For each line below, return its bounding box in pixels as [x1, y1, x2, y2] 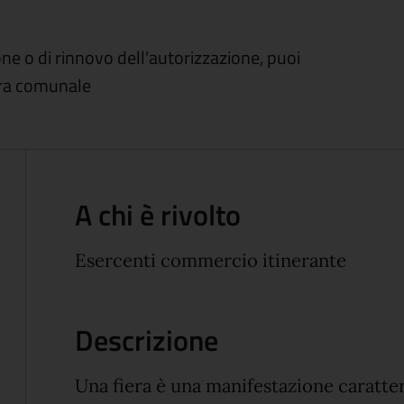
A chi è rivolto [75, 192, 242, 236]
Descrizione [75, 318, 219, 363]
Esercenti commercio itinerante [75, 248, 347, 272]
